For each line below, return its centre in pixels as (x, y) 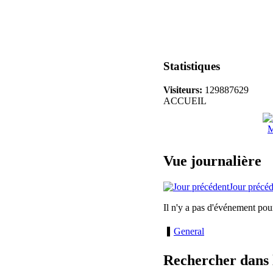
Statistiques (192, 66)
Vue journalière (212, 161)
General (189, 232)
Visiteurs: (183, 90)
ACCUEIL (185, 101)
